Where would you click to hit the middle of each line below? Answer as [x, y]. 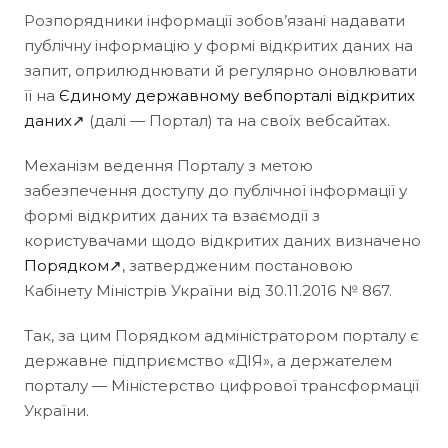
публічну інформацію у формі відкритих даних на [218, 45]
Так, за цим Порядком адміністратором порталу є [221, 335]
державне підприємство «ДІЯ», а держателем [208, 360]
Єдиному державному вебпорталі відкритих [237, 95]
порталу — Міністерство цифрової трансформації [221, 385]
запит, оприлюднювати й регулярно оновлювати [220, 70]
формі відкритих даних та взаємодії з [172, 215]
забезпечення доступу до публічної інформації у [215, 190]
